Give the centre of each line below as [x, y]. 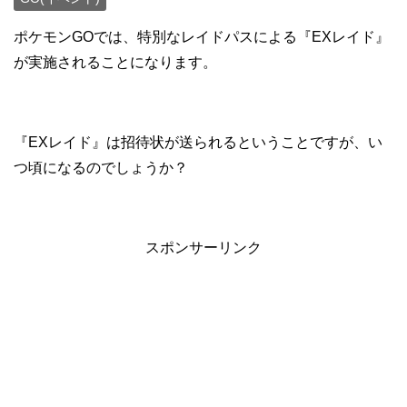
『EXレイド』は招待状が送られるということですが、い [198, 143]
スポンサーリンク [203, 248]
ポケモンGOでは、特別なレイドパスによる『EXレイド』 [202, 37]
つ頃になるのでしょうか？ [101, 168]
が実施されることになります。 [115, 63]
